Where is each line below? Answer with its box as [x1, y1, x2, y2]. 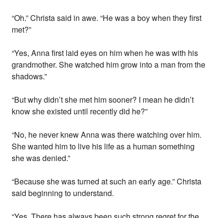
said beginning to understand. [12, 187, 114, 199]
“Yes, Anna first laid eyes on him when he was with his [12, 47, 199, 59]
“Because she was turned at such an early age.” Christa [12, 176, 202, 187]
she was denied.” [12, 152, 71, 164]
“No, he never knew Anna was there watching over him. [12, 129, 202, 141]
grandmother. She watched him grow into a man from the [12, 59, 206, 71]
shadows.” [12, 71, 47, 82]
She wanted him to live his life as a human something [12, 141, 195, 152]
